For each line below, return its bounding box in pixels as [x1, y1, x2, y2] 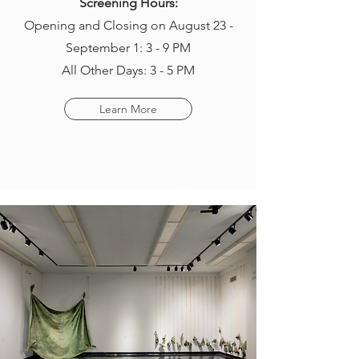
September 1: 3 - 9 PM [66, 40, 191, 55]
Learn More [99, 102, 157, 116]
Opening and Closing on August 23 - [23, 18, 233, 33]
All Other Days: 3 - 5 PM [62, 63, 195, 78]
